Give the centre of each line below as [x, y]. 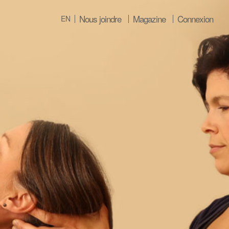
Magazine [149, 19]
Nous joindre [100, 19]
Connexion [195, 19]
